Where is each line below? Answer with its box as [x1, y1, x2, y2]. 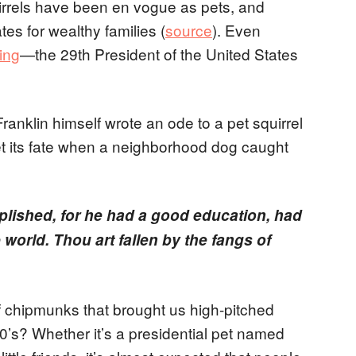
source [165, 18, 212, 41]
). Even [212, 18, 261, 41]
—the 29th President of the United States [20, 42, 298, 64]
